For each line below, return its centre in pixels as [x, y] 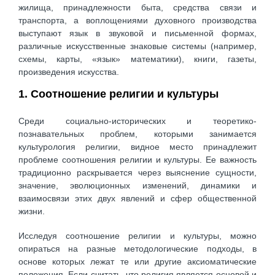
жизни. [32, 211]
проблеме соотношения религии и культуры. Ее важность [137, 159]
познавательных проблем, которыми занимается [137, 134]
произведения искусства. [69, 72]
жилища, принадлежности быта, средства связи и [137, 8]
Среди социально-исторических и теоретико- [137, 121]
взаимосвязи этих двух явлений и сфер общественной [137, 198]
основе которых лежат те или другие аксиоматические [137, 261]
